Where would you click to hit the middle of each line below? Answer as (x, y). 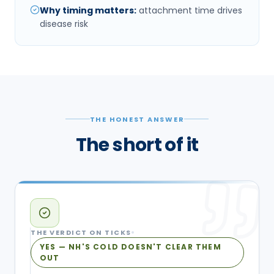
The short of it (137, 145)
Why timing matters (87, 10)
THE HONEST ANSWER (137, 119)
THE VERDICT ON (68, 232)
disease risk (64, 24)
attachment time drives (191, 10)
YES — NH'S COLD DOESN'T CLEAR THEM (131, 246)
